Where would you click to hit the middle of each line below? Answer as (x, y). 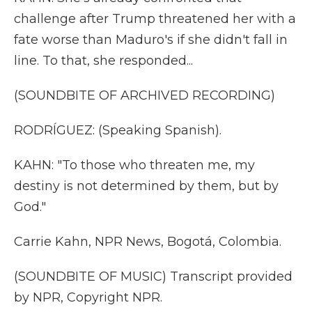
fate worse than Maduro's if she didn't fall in (151, 40)
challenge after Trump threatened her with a (155, 19)
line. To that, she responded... (103, 61)
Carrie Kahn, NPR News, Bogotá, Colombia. (148, 242)
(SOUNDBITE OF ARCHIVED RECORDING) (145, 95)
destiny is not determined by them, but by (146, 186)
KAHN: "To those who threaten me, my (134, 165)
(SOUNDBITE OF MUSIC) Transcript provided (153, 276)
